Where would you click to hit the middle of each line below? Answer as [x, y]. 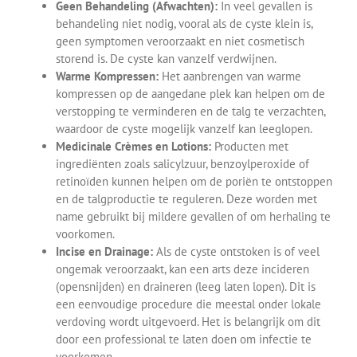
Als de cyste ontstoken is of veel [236, 251]
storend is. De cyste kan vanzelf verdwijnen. [166, 58]
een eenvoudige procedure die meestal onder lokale [188, 304]
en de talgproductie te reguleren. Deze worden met [186, 198]
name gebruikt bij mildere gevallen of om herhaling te [193, 216]
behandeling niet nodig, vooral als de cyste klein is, [184, 23]
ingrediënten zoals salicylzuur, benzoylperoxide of [182, 163]
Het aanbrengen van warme [230, 76]
